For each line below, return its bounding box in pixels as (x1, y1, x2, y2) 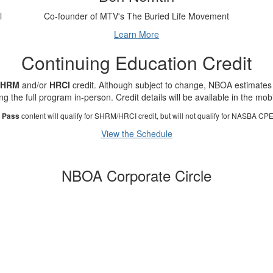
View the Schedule (101, 127, 172, 140)
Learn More (114, 28, 159, 40)
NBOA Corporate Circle (62, 165, 211, 186)
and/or (19, 79, 49, 91)
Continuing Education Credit (21, 49, 252, 76)
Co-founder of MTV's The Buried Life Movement (44, 10, 229, 22)
